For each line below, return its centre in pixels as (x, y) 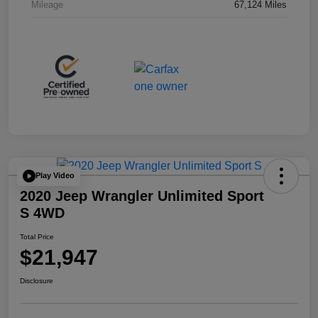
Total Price (37, 236)
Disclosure (37, 280)
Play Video (55, 176)
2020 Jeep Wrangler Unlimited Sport (142, 196)
